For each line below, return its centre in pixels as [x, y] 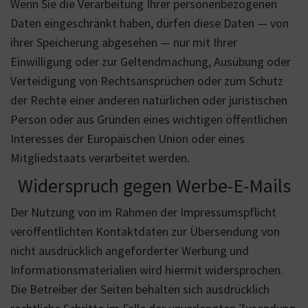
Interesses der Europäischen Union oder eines [128, 139]
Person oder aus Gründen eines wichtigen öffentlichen [149, 119]
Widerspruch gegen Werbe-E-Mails [154, 186]
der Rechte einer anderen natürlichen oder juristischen [149, 100]
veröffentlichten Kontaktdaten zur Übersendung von [145, 231]
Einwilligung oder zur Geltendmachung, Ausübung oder [151, 62]
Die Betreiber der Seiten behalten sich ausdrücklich [140, 289]
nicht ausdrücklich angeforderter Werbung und [130, 251]
